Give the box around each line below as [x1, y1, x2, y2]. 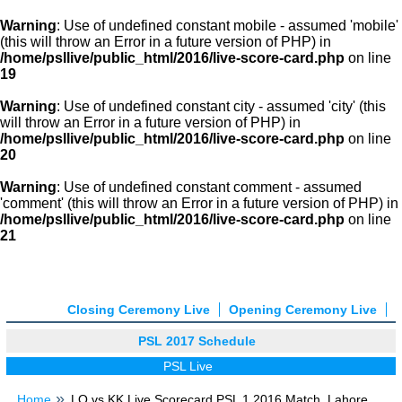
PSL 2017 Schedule [137, 334, 256, 348]
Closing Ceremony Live [67, 302, 211, 317]
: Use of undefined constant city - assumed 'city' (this [57, 99, 386, 114]
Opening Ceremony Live [229, 302, 378, 317]
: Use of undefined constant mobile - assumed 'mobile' [57, 18, 398, 33]
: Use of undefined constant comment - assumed [57, 179, 362, 195]
